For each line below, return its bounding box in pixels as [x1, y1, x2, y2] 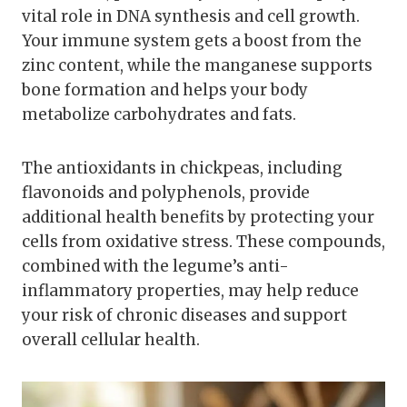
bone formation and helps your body [22, 80, 308, 101]
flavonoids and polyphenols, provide [22, 183, 310, 203]
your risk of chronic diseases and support [22, 305, 347, 326]
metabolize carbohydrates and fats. [22, 104, 296, 125]
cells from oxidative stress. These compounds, [22, 232, 385, 253]
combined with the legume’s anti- [22, 256, 289, 277]
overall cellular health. [22, 330, 200, 351]
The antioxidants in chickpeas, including [22, 158, 342, 179]
